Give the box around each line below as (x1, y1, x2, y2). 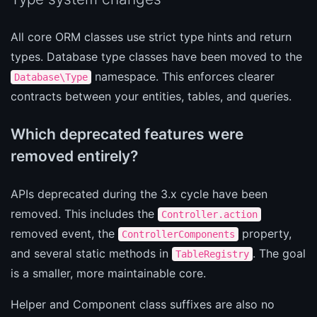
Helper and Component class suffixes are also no (11, 296, 275, 311)
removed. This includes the (11, 206, 158, 221)
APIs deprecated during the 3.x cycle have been (11, 186, 267, 201)
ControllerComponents (122, 228, 235, 240)
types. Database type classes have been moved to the (11, 49, 302, 64)
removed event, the (11, 226, 118, 241)
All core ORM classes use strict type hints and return (11, 29, 292, 44)
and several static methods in (11, 246, 172, 260)
